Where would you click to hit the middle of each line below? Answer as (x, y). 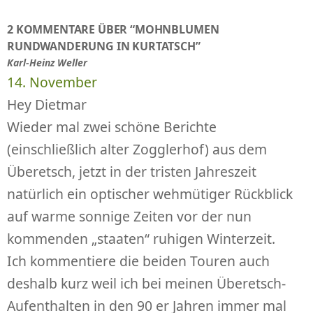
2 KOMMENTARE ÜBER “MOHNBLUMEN (113, 29)
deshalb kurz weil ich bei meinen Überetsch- (146, 283)
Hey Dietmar (47, 104)
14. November (52, 82)
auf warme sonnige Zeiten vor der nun (129, 216)
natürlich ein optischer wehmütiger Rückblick (150, 194)
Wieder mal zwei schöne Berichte (112, 126)
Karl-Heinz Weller (47, 62)
